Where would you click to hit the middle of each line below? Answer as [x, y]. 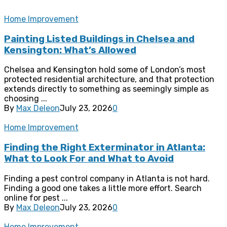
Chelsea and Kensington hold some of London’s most [105, 70]
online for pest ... [36, 198]
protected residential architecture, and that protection [109, 80]
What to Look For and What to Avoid [89, 158]
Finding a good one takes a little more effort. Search [103, 188]
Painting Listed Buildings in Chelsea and [99, 39]
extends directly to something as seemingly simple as [106, 89]
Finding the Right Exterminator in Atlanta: [105, 147]
